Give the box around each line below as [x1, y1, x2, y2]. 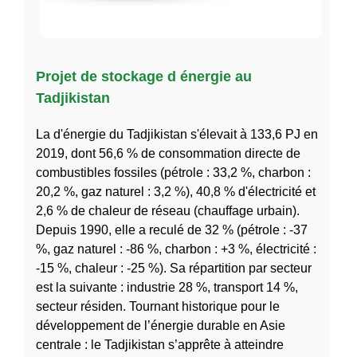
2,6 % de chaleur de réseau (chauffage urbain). [36, 203, 300, 218]
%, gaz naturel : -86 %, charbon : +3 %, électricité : [36, 241, 316, 256]
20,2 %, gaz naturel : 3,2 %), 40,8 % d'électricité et [36, 184, 316, 198]
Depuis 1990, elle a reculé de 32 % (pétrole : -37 [36, 222, 308, 237]
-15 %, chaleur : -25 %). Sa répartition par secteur [36, 261, 312, 275]
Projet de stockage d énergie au [36, 68, 252, 84]
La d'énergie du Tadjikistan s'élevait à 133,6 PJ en [36, 127, 318, 141]
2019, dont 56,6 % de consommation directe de [36, 146, 300, 160]
